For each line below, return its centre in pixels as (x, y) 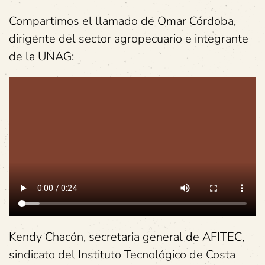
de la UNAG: (41, 56)
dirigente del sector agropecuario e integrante (129, 39)
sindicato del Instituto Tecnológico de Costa (122, 255)
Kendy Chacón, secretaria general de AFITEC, (127, 237)
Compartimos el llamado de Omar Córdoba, (122, 21)
